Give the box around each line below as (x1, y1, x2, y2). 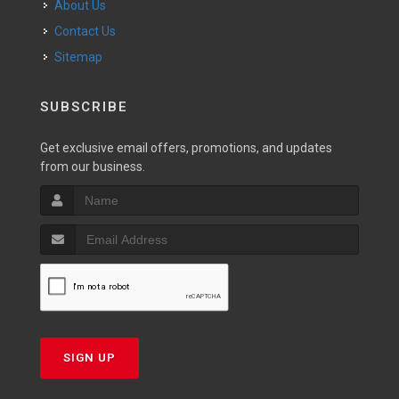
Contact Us (62, 24, 116, 38)
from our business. (40, 159, 145, 174)
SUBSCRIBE (40, 99, 128, 115)
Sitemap (54, 50, 102, 64)
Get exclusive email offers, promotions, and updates (40, 141, 332, 155)
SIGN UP (63, 351, 116, 364)
